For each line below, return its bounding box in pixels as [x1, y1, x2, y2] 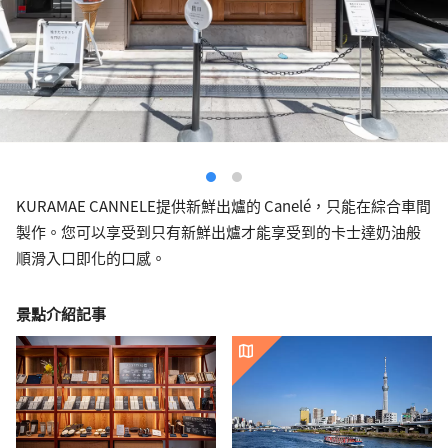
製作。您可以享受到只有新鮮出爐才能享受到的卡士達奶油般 [16, 221, 421, 242]
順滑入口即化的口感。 [16, 247, 166, 268]
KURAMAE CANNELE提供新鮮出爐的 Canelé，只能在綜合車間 [16, 195, 431, 216]
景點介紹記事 [16, 303, 106, 324]
